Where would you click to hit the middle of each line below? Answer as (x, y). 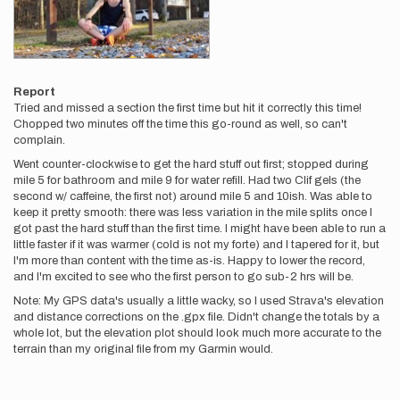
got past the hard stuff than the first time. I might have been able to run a (200, 229)
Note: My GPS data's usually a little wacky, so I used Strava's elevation (199, 301)
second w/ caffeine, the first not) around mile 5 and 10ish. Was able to (193, 196)
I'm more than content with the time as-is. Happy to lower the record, (189, 261)
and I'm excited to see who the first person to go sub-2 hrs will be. (183, 277)
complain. (39, 140)
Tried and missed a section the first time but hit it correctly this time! (187, 108)
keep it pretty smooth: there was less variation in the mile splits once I (193, 212)
